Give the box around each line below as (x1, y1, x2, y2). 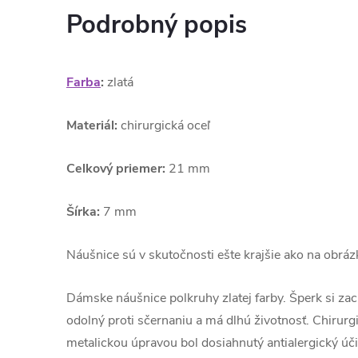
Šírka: (66, 203, 100, 221)
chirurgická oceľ (117, 117, 210, 134)
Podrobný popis (66, 8, 247, 42)
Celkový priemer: (66, 160, 169, 177)
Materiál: (66, 117, 117, 134)
